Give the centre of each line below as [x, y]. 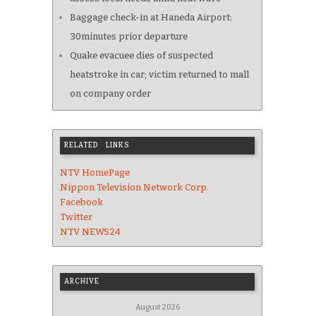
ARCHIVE [82, 282]
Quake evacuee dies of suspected [141, 56]
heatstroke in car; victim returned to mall [159, 75]
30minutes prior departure [129, 37]
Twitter [76, 217]
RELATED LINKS [97, 146]
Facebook [81, 202]
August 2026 [157, 308]
